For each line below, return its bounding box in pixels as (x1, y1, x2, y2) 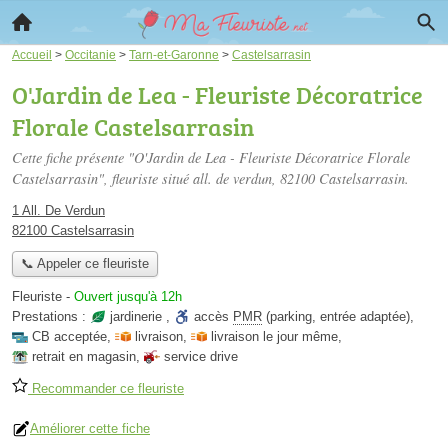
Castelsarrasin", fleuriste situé (12, 169, 193, 188)
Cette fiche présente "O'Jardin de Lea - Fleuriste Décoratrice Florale (12, 148, 410, 167)
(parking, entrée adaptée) (262, 309, 410, 325)
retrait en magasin (32, 349, 136, 365)
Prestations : (12, 309, 90, 325)
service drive (164, 349, 238, 365)
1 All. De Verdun (12, 203, 105, 218)
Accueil (12, 48, 52, 61)
